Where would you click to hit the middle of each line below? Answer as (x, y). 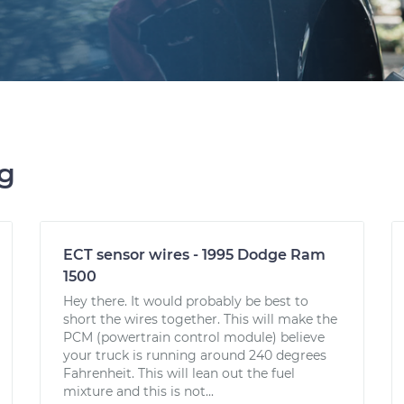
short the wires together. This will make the (200, 319)
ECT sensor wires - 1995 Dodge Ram (194, 255)
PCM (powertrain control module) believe (194, 337)
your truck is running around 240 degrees (195, 355)
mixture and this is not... (138, 391)
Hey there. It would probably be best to (186, 301)
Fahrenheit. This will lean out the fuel (179, 373)
